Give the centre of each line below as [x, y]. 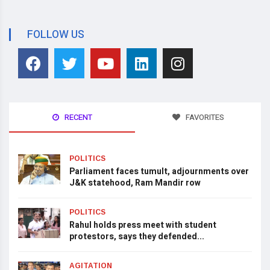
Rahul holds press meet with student [143, 225]
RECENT [77, 117]
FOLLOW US [56, 35]
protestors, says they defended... [137, 237]
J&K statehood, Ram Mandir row [135, 183]
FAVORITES [204, 117]
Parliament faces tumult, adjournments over [159, 171]
